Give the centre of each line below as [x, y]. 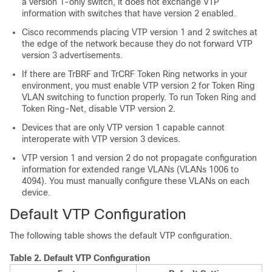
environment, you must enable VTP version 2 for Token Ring [138, 86]
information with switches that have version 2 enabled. [129, 13]
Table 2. [27, 258]
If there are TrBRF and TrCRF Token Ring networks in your [134, 74]
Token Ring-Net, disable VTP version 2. [99, 109]
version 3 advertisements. [72, 55]
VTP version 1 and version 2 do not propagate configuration [139, 158]
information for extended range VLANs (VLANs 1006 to [130, 169]
